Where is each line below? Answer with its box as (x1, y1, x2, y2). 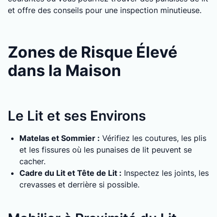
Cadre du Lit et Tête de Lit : (19, 168, 122, 178)
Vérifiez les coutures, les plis (100, 133, 206, 143)
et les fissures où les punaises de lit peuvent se (19, 145, 192, 155)
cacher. (19, 156, 46, 166)
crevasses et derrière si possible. (19, 180, 139, 189)
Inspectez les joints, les (122, 168, 209, 178)
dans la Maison (8, 61, 121, 80)
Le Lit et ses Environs (8, 108, 146, 124)
